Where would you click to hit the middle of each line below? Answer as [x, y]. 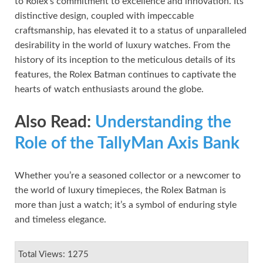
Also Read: [53, 122]
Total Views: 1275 [53, 255]
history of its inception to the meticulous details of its [125, 60]
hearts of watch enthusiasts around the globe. [109, 89]
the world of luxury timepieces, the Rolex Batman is [120, 190]
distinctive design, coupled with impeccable [104, 16]
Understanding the [163, 122]
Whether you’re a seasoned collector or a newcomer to [128, 176]
